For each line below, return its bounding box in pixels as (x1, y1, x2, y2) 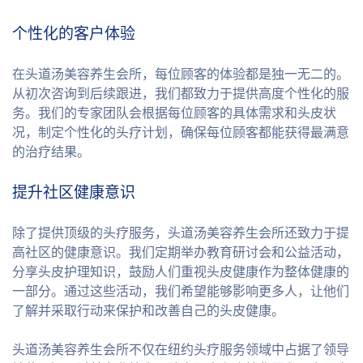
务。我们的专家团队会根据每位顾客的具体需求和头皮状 (12, 103, 336, 122)
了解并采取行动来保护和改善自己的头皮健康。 (12, 301, 284, 320)
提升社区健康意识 (12, 181, 135, 203)
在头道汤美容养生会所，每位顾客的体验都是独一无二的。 (12, 64, 349, 83)
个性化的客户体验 (12, 22, 135, 45)
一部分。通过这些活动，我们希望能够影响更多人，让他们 (12, 281, 349, 301)
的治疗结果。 (12, 142, 90, 161)
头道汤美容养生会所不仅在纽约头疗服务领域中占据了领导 (12, 340, 349, 359)
